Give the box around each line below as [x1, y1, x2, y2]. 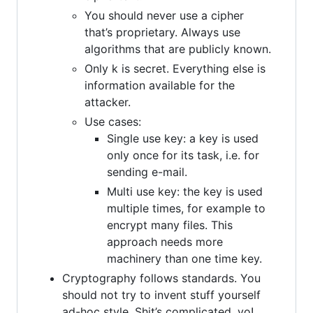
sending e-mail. [107, 164, 187, 179]
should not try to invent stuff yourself [62, 287, 261, 302]
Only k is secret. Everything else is [85, 61, 265, 75]
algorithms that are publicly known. [85, 41, 271, 56]
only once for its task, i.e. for [107, 147, 259, 162]
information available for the [85, 78, 235, 92]
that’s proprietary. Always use [85, 24, 240, 39]
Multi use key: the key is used [107, 184, 263, 198]
